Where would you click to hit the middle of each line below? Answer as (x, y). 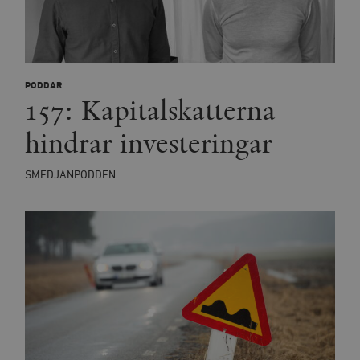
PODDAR (43, 86)
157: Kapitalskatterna (150, 110)
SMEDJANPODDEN (70, 175)
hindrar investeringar (148, 143)
